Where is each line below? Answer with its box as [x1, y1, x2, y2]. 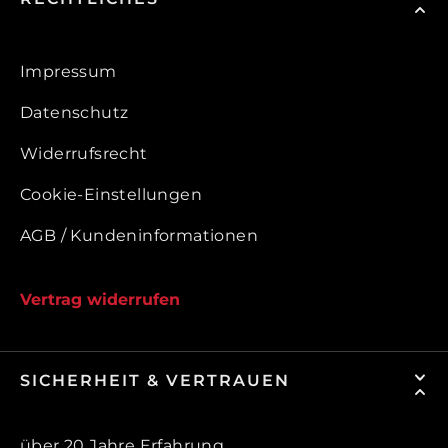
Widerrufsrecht [20, 144, 148, 164]
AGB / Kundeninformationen [20, 226, 258, 246]
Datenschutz [20, 103, 129, 123]
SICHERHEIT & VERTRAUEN [20, 371, 290, 391]
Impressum [20, 62, 117, 82]
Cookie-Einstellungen [20, 185, 202, 205]
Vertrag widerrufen [20, 290, 180, 310]
